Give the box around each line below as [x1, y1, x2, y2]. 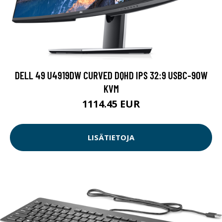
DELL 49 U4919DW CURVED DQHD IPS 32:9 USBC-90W [14, 68, 208, 81]
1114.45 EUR [82, 97, 140, 111]
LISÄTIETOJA [88, 132, 134, 143]
